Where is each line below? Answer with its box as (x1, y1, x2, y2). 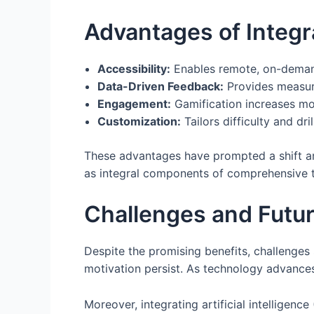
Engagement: (97, 97, 172, 111)
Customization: (97, 114, 182, 129)
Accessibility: (97, 62, 171, 76)
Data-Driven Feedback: (97, 79, 224, 94)
